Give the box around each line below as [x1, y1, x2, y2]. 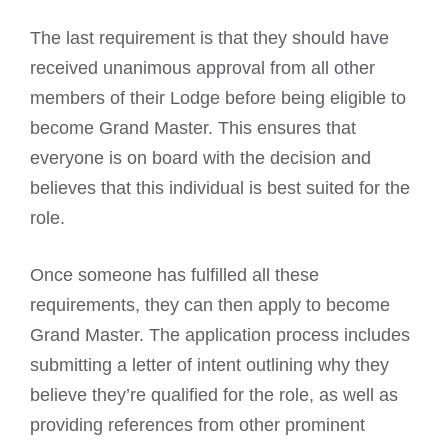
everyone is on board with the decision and [30, 147, 371, 168]
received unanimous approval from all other [30, 57, 375, 78]
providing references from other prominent [30, 414, 365, 435]
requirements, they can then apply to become [30, 294, 390, 315]
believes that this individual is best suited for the [30, 177, 410, 198]
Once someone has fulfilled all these [30, 264, 319, 285]
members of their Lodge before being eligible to [30, 87, 406, 108]
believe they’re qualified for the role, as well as [30, 384, 398, 405]
